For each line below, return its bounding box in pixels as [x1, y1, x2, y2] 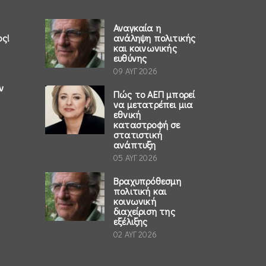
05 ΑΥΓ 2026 [113, 152, 157, 164]
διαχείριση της [113, 205, 175, 218]
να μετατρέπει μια [113, 98, 193, 111]
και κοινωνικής [113, 42, 177, 55]
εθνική [113, 108, 141, 121]
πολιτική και [113, 185, 167, 198]
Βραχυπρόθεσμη [113, 175, 182, 188]
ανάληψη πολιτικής [113, 31, 196, 45]
